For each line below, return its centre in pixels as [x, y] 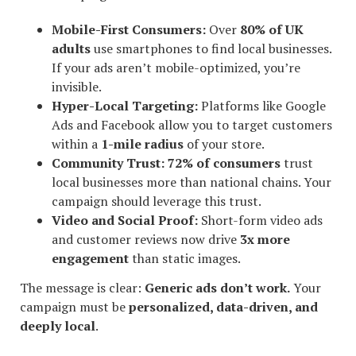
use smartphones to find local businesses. [211, 49]
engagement [90, 259]
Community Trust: [108, 163]
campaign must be [74, 306]
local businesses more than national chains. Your [192, 182]
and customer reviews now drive [146, 240]
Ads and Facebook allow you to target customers [192, 125]
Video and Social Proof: [125, 221]
